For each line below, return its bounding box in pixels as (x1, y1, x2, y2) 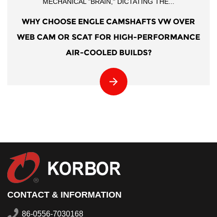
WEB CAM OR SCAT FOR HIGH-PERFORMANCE (17, 32, 200, 42)
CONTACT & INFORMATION (7, 189, 122, 200)
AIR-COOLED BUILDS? (65, 47, 152, 57)
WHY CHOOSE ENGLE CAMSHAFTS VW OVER (22, 16, 195, 26)
